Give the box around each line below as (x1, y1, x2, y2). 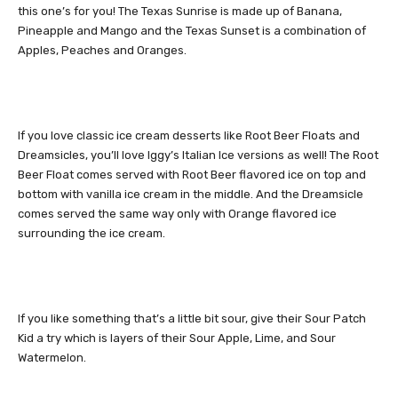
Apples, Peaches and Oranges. (18, 44, 187, 58)
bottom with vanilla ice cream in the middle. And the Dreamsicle (18, 187, 363, 202)
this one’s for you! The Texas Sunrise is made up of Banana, (18, 4, 342, 19)
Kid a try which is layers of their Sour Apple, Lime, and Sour (18, 331, 336, 346)
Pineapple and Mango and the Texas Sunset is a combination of (18, 24, 366, 38)
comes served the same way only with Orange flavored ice (18, 207, 337, 221)
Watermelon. (18, 351, 86, 365)
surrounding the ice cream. (18, 227, 165, 241)
